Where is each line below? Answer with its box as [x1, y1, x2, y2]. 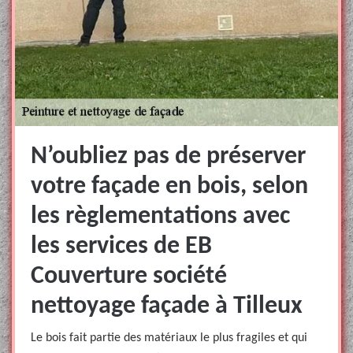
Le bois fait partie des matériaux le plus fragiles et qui [31, 332, 307, 344]
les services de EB [31, 234, 212, 259]
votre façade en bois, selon [31, 174, 308, 199]
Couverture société [31, 264, 227, 289]
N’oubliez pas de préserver [31, 144, 306, 169]
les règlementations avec [31, 204, 290, 229]
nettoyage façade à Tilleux [31, 294, 303, 319]
